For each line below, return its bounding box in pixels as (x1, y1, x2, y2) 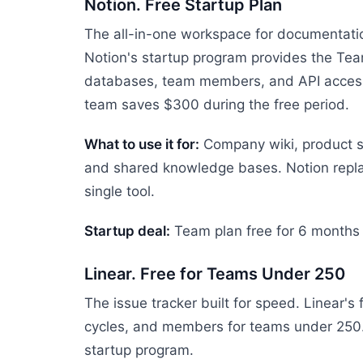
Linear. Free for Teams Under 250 (84, 264, 345, 284)
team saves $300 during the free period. (84, 96, 349, 113)
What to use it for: (84, 136, 199, 152)
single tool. (84, 183, 155, 199)
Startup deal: (84, 223, 170, 239)
